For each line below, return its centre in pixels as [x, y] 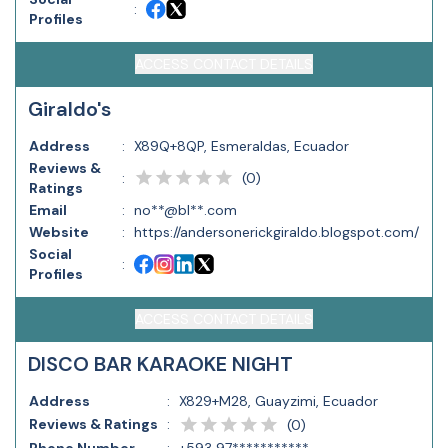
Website [59, 232]
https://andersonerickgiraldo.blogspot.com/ [276, 232]
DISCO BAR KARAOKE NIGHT [160, 364]
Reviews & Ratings [93, 424]
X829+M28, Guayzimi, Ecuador [278, 401]
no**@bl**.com [185, 210]
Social [50, 254]
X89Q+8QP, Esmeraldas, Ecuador [241, 146]
